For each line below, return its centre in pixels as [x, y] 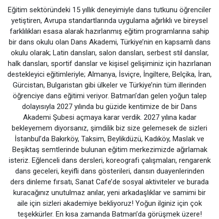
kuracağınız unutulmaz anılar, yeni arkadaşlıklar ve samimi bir [109, 193]
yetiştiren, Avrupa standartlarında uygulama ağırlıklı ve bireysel [109, 21]
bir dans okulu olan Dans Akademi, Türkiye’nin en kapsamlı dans [109, 42]
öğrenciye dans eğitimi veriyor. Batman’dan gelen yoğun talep [109, 96]
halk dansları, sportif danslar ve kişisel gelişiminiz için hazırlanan [109, 64]
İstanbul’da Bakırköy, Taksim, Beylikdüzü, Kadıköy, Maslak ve [109, 139]
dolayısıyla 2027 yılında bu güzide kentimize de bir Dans [109, 107]
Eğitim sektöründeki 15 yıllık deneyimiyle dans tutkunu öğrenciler [109, 10]
